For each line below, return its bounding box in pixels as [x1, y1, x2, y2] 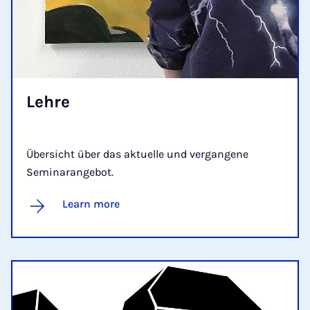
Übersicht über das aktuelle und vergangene [26, 147, 248, 161]
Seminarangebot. [26, 165, 113, 179]
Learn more [62, 197, 120, 210]
